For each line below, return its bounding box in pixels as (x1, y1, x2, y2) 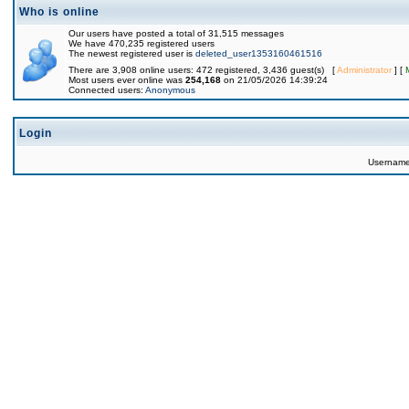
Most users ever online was (68, 75, 185, 85)
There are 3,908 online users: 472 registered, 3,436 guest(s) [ (68, 65, 337, 75)
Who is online (19, 5, 100, 18)
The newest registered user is (68, 48, 195, 58)
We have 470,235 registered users (68, 38, 215, 48)
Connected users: (68, 85, 145, 95)
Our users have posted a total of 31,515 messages (68, 28, 284, 38)
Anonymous (145, 85, 195, 95)
